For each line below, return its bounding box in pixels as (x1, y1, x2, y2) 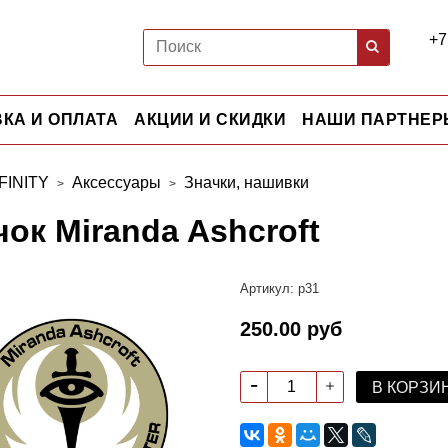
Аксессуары (72, 173, 161, 191)
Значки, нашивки (184, 173, 309, 191)
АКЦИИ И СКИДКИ (134, 110, 286, 128)
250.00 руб (239, 317, 342, 340)
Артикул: (239, 280, 294, 296)
